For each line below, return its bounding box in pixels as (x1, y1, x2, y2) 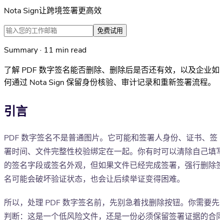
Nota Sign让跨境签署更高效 (4, 5, 102, 17)
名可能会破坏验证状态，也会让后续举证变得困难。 (4, 174, 185, 185)
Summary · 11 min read (4, 45, 86, 56)
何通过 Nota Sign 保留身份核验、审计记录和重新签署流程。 (4, 77, 216, 88)
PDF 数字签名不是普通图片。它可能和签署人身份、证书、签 (4, 133, 218, 144)
